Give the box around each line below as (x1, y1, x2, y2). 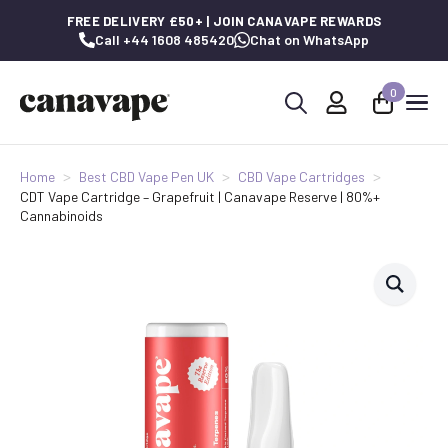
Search (276, 121, 322, 141)
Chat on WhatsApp (250, 31, 369, 48)
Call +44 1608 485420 (95, 31, 234, 48)
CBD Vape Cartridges (238, 168, 365, 185)
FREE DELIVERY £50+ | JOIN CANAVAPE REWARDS (66, 13, 382, 29)
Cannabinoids (20, 207, 103, 224)
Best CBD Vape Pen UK (79, 168, 214, 185)
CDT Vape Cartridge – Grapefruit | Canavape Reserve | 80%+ (20, 188, 380, 205)
